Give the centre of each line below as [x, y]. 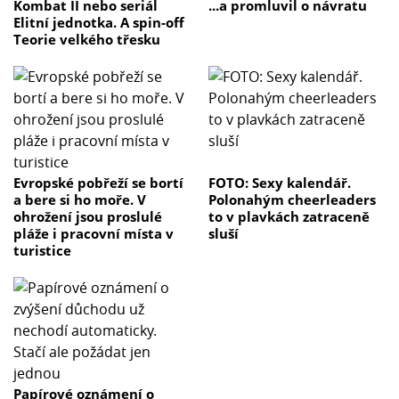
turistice [42, 251]
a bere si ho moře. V [80, 200]
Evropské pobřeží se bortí [98, 183]
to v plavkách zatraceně [289, 217]
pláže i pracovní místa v [94, 234]
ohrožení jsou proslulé [88, 217]
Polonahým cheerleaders [292, 200]
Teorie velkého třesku [87, 40]
